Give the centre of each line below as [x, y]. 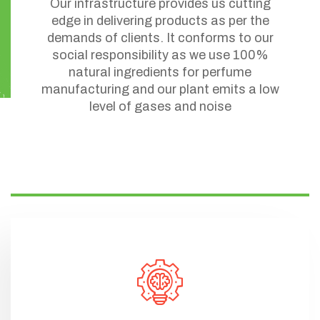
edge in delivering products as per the [160, 20]
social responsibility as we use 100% [160, 55]
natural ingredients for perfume [160, 72]
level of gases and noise [160, 106]
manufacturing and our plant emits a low [160, 89]
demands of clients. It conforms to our [160, 37]
